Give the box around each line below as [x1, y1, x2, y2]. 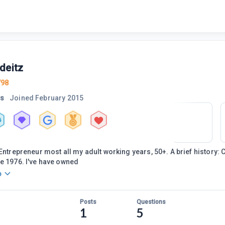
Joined [8, 94, 36, 102]
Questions [136, 198, 166, 205]
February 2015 [35, 94, 84, 102]
